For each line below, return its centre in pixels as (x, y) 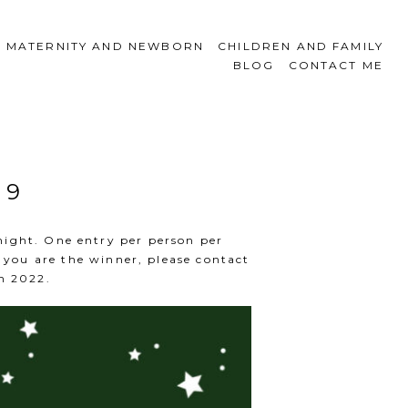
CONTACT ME (336, 66)
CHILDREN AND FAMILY (301, 46)
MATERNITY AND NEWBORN (105, 46)
